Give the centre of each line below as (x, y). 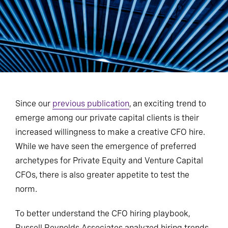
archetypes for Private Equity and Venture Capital (109, 161)
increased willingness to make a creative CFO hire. (110, 132)
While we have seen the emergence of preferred (106, 146)
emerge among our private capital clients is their (107, 118)
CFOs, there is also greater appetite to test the (102, 175)
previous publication (91, 104)
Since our (34, 104)
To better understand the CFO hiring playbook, (103, 213)
